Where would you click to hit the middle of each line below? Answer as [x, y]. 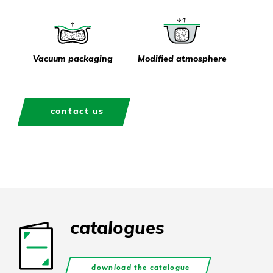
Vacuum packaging [73, 58]
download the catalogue [141, 267]
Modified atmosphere [182, 58]
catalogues [117, 227]
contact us [77, 111]
